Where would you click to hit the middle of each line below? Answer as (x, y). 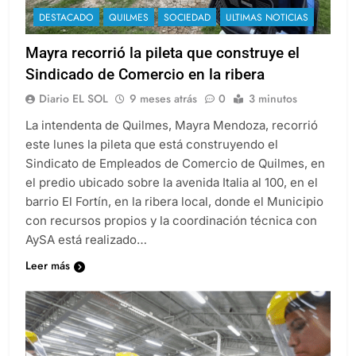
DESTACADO (66, 32)
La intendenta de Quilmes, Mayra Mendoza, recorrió (172, 140)
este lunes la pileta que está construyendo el (152, 159)
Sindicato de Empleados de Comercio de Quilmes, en (175, 178)
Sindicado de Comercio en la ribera (145, 89)
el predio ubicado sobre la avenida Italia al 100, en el (172, 197)
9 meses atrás (163, 113)
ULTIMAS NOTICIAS (267, 32)
